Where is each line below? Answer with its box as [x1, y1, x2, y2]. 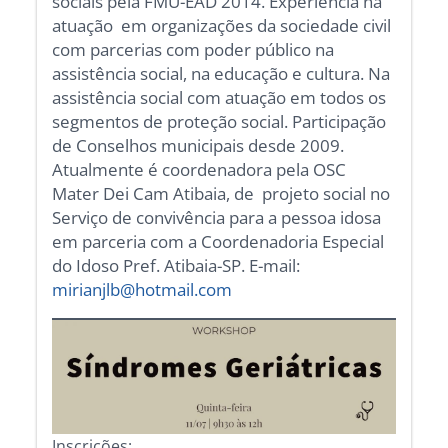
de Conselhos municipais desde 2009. [52, 134, 345, 158]
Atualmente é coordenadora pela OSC [52, 158, 347, 182]
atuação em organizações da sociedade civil [52, 14, 392, 38]
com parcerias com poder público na [52, 38, 335, 62]
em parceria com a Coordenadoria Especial [52, 230, 385, 254]
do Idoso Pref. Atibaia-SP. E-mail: [52, 254, 301, 278]
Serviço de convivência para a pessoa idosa [52, 206, 382, 230]
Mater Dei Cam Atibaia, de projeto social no [52, 182, 391, 206]
